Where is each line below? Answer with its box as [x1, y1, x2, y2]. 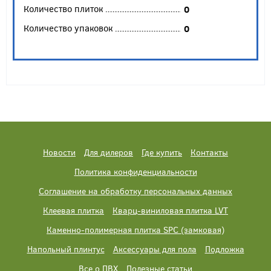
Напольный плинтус [27, 243, 105, 255]
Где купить [142, 146, 182, 158]
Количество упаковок [24, 22, 113, 34]
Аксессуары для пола [113, 243, 197, 255]
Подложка [204, 243, 244, 255]
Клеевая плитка [43, 204, 104, 217]
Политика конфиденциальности [74, 166, 197, 178]
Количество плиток [24, 2, 103, 15]
